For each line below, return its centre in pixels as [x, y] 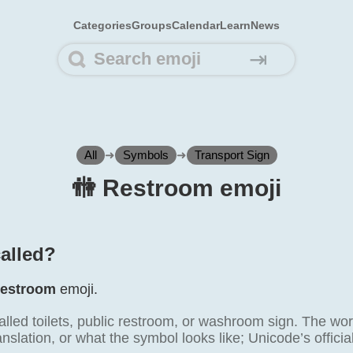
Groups [152, 25]
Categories [102, 25]
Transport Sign [232, 155]
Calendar [196, 25]
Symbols [145, 155]
